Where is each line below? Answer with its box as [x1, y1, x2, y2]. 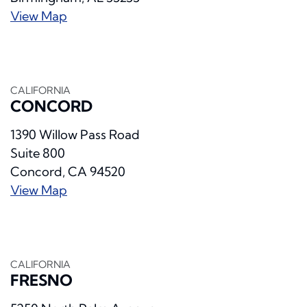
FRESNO [10, 271, 73, 291]
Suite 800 [10, 145, 65, 162]
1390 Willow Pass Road [10, 127, 140, 143]
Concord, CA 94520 [10, 164, 125, 180]
